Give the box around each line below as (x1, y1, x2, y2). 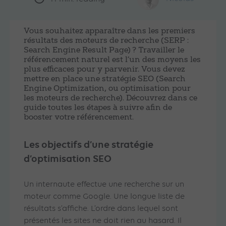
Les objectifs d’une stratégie (24, 139, 154, 151)
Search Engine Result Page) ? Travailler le (24, 47, 185, 55)
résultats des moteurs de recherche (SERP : (24, 37, 189, 45)
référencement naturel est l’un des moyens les (24, 56, 201, 65)
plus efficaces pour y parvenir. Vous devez (24, 66, 186, 74)
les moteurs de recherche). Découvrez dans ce (24, 95, 198, 103)
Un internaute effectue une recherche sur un (24, 181, 185, 189)
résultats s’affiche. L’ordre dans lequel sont (24, 205, 179, 213)
